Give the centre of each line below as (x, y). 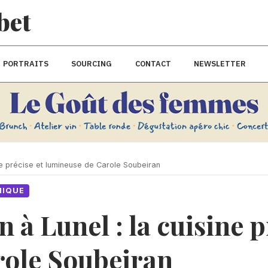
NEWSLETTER (220, 64)
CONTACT (153, 64)
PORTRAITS (26, 64)
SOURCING (92, 64)
